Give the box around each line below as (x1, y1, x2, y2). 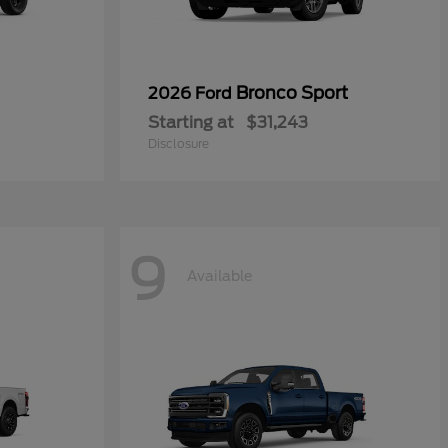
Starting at (148, 113, 234, 132)
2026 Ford (148, 84, 236, 103)
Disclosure (148, 136, 209, 151)
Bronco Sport (236, 83, 348, 103)
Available (187, 267, 252, 284)
